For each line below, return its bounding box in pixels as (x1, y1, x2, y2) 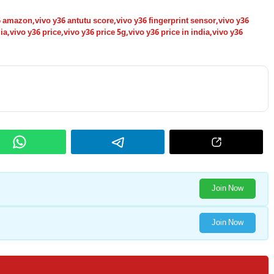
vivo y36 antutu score (35, 15, 114, 26)
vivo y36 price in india (128, 27, 210, 38)
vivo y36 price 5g (64, 27, 126, 38)
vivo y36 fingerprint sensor (116, 15, 216, 26)
